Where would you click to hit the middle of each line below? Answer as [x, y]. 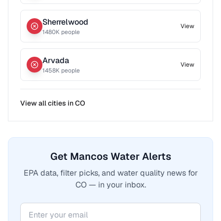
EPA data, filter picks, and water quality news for [110, 173]
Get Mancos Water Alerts [110, 156]
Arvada [56, 60]
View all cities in [48, 103]
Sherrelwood [65, 22]
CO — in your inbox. [110, 185]
